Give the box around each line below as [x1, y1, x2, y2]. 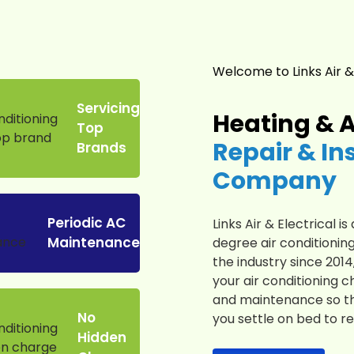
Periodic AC [47, 213, 126, 233]
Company [213, 164, 337, 198]
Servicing [76, 99, 140, 119]
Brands [76, 138, 126, 158]
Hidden [77, 328, 126, 348]
